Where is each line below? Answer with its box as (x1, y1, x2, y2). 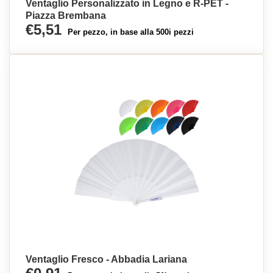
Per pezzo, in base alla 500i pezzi (68, 27, 194, 37)
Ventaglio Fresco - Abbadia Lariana (26, 254, 187, 264)
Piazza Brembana (26, 10, 106, 21)
